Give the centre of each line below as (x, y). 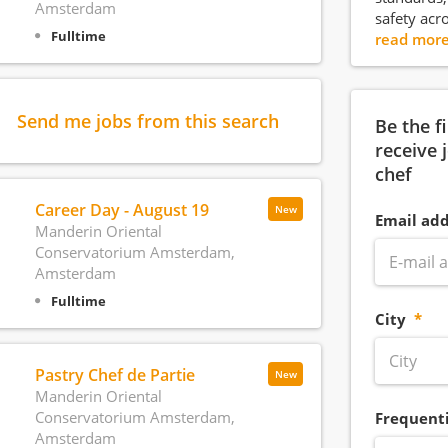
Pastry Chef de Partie (114, 375)
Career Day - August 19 (121, 210)
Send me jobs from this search (147, 120)
